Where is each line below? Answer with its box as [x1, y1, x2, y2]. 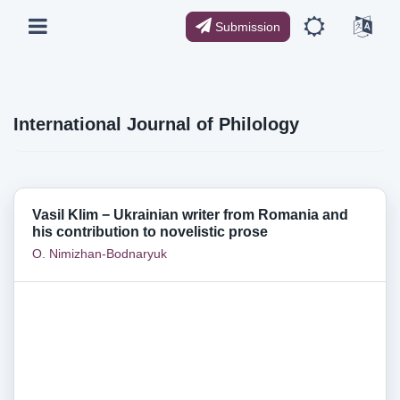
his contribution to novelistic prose [32, 223, 268, 239]
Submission [212, 19, 280, 34]
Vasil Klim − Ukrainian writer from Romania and [32, 206, 348, 222]
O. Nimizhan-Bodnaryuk [32, 246, 167, 261]
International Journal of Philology [13, 114, 299, 134]
